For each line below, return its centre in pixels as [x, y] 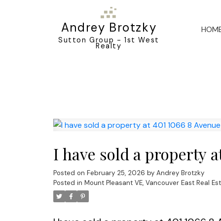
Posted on [70, 173]
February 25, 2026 [116, 173]
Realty [109, 46]
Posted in [68, 183]
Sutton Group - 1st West [109, 40]
